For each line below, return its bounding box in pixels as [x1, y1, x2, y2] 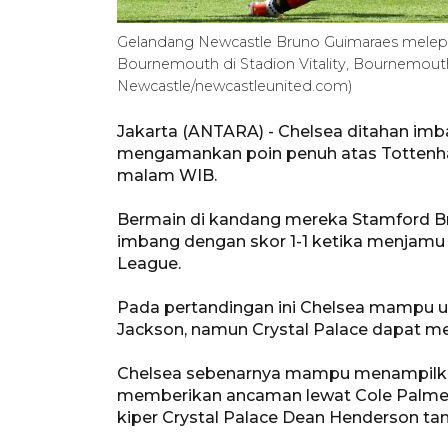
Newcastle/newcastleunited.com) [117, 76, 353, 95]
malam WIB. [117, 165, 217, 185]
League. [117, 253, 181, 273]
